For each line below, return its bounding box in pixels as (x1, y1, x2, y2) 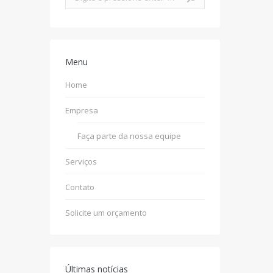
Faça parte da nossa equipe (77, 130, 181, 141)
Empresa (65, 105, 98, 116)
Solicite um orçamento (65, 207, 147, 218)
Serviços (65, 156, 97, 167)
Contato (65, 182, 94, 193)
